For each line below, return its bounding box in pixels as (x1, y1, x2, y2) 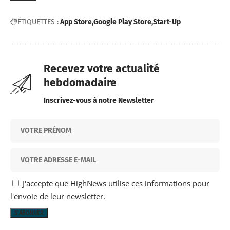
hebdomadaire (44, 76, 117, 90)
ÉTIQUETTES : (17, 17, 59, 27)
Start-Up (153, 17, 181, 27)
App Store (60, 17, 92, 27)
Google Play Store (93, 17, 151, 27)
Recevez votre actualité (44, 62, 160, 76)
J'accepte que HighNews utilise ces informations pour (21, 178, 209, 189)
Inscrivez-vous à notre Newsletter (44, 96, 154, 105)
